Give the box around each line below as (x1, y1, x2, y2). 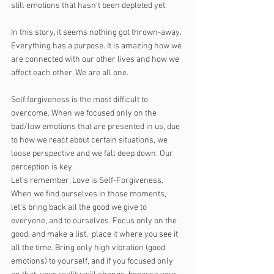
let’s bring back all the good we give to (11, 202, 149, 213)
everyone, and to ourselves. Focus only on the (11, 216, 179, 226)
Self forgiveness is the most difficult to (11, 95, 150, 105)
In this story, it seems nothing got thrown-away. (11, 28, 183, 38)
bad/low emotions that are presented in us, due (11, 122, 182, 132)
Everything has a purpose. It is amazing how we (11, 41, 183, 51)
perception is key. (11, 162, 75, 172)
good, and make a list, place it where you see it (11, 229, 180, 240)
